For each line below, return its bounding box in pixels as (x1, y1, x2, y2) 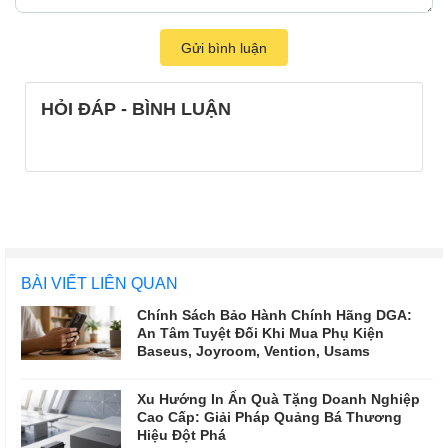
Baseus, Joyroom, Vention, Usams (137, 341, 370, 359)
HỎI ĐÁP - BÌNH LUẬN (41, 96, 231, 119)
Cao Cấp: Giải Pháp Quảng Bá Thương (137, 407, 402, 425)
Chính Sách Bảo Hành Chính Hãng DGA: (137, 305, 412, 323)
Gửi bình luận (181, 38, 267, 56)
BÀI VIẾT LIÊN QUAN (21, 272, 178, 292)
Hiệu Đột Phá (137, 425, 226, 443)
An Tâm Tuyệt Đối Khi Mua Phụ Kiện (137, 323, 384, 341)
